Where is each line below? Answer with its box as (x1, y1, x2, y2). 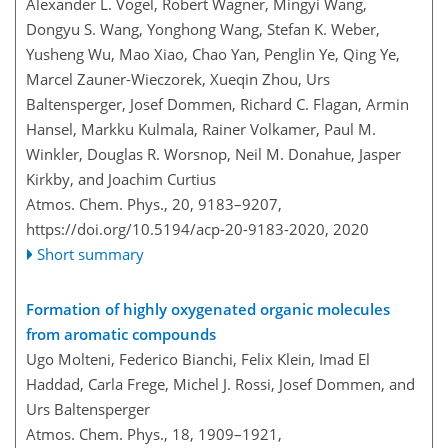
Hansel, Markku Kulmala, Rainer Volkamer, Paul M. (26, 119, 376, 139)
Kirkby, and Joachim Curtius (26, 169, 216, 189)
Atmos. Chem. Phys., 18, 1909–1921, (26, 424, 282, 444)
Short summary (37, 244, 145, 264)
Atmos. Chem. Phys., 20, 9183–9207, (26, 194, 282, 214)
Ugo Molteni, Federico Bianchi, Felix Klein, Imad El (26, 349, 370, 369)
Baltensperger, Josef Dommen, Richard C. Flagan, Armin (26, 94, 409, 114)
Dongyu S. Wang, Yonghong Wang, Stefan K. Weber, (26, 19, 380, 39)
